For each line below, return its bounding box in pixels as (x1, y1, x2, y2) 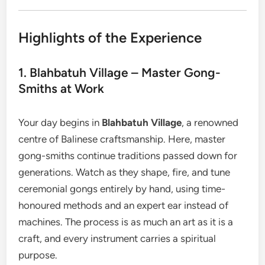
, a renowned (182, 117, 239, 128)
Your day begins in (18, 117, 102, 128)
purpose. (18, 249, 58, 261)
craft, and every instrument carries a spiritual (18, 232, 216, 244)
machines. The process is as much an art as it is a (18, 216, 234, 228)
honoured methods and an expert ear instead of (18, 199, 229, 211)
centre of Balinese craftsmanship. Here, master (18, 133, 226, 145)
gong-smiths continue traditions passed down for (18, 150, 238, 161)
